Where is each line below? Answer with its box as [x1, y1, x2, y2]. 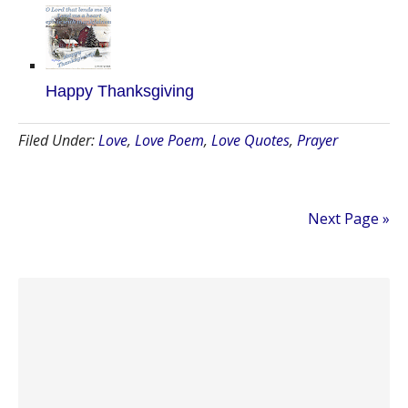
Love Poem [135, 130, 204, 150]
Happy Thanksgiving [46, 82, 194, 100]
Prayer [297, 130, 338, 150]
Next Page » [308, 209, 390, 229]
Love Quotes [211, 130, 290, 150]
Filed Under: [18, 130, 98, 150]
